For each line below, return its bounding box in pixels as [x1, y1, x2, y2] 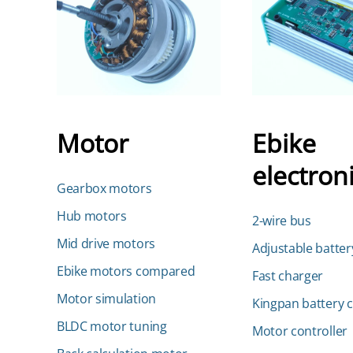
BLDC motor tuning [57, 318, 167, 335]
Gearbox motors [57, 180, 152, 197]
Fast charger [252, 267, 324, 284]
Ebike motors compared [57, 262, 195, 280]
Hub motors [57, 207, 127, 225]
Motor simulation [57, 290, 156, 307]
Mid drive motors [57, 235, 155, 252]
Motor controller [252, 322, 347, 340]
